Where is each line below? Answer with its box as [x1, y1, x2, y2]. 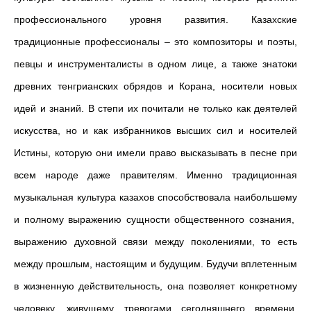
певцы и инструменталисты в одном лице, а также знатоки [14, 58, 297, 69]
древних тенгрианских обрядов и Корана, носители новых [14, 81, 297, 92]
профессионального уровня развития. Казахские [14, 14, 297, 25]
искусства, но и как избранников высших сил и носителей [14, 125, 297, 136]
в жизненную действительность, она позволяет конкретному [14, 280, 297, 292]
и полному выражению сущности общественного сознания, [14, 214, 297, 225]
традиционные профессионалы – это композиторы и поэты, [14, 36, 297, 47]
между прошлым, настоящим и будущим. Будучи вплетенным [14, 258, 297, 269]
